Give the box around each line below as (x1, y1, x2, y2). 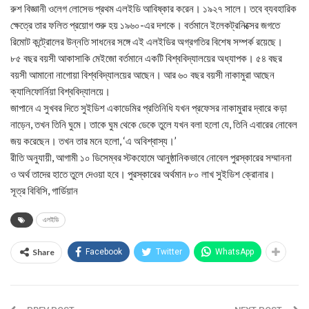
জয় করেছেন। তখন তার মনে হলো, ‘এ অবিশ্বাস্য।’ (10, 134, 177, 147)
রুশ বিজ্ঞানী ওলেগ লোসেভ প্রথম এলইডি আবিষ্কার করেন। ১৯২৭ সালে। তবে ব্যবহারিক (10, 2, 297, 14)
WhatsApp (215, 247, 254, 257)
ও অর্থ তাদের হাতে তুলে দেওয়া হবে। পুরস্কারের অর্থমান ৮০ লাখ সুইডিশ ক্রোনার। (10, 168, 275, 180)
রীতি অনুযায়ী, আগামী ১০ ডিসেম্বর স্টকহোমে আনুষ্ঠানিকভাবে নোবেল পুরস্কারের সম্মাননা (10, 151, 292, 163)
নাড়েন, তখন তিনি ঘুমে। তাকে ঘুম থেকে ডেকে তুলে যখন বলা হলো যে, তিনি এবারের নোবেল (10, 118, 297, 130)
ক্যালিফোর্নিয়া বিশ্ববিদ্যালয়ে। (10, 85, 110, 97)
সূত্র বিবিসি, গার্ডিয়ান (10, 184, 78, 197)
